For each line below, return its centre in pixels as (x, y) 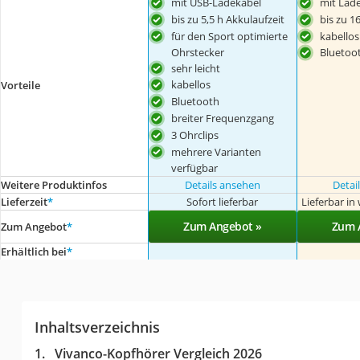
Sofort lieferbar (223, 201)
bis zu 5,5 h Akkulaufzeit (228, 19)
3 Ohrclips (195, 135)
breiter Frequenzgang (223, 118)
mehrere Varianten (217, 151)
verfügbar (195, 168)
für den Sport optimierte (230, 36)
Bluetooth (196, 102)
